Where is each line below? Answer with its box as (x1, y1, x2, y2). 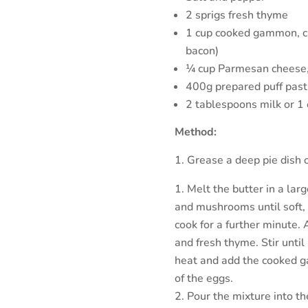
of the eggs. (174, 270, 233, 286)
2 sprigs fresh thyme (185, 7, 288, 23)
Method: (174, 124, 217, 140)
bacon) (185, 43, 219, 58)
